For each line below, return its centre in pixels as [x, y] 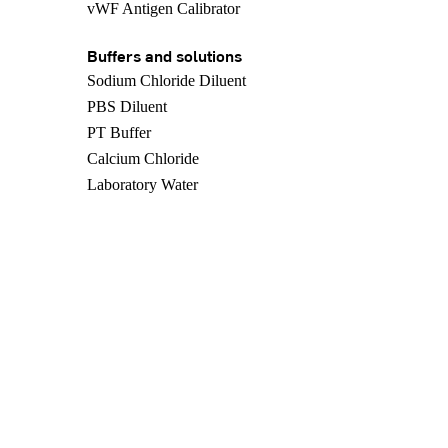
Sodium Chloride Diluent [166, 80]
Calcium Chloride [143, 158]
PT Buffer [119, 132]
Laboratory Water [142, 184]
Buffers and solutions [164, 55]
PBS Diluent [127, 106]
